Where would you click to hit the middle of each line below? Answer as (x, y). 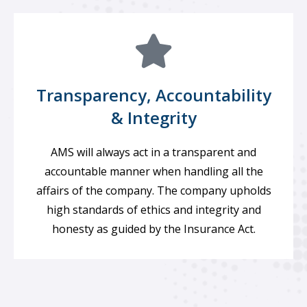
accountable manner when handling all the (153, 171)
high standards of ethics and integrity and (153, 210)
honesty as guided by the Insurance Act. (153, 229)
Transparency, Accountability (153, 95)
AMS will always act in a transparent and (153, 152)
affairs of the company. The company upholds (153, 191)
